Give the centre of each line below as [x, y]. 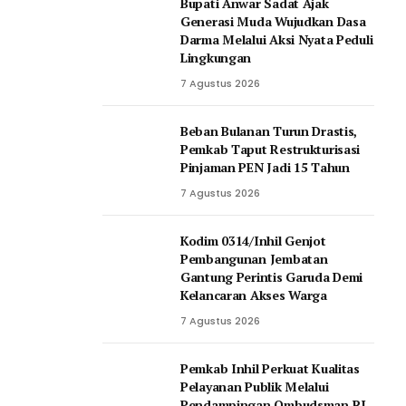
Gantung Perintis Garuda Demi [272, 276]
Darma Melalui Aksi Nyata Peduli [277, 39]
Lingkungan [216, 57]
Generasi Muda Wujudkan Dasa [273, 21]
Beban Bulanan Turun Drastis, [269, 130]
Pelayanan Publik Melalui [255, 386]
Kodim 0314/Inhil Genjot [253, 240]
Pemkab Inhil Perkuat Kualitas [270, 368]
